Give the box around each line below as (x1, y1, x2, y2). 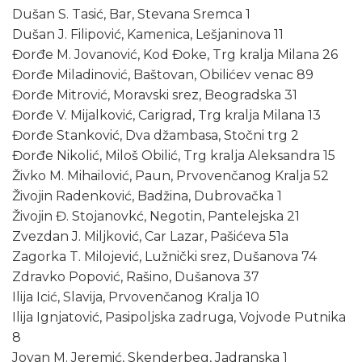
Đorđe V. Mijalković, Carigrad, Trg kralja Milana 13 (12, 107, 321, 124)
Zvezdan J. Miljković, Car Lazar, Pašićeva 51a (12, 229, 288, 245)
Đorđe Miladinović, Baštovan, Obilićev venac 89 (12, 67, 314, 83)
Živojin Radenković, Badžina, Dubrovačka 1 (12, 188, 282, 204)
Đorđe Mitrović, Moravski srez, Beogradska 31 (12, 87, 297, 103)
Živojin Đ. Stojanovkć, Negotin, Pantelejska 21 (12, 208, 300, 225)
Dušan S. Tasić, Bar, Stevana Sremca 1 (12, 6, 250, 23)
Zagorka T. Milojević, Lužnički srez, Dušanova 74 (12, 249, 317, 265)
